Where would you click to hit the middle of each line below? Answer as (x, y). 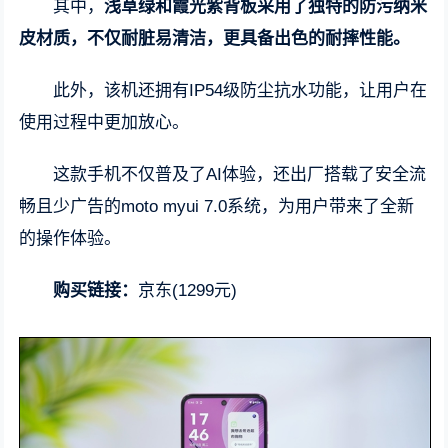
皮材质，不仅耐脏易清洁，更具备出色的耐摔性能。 (215, 38)
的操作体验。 (70, 238)
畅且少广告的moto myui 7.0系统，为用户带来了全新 (217, 206)
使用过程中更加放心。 (104, 122)
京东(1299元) (188, 290)
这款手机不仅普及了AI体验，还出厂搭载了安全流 (240, 174)
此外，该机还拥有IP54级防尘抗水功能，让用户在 (240, 90)
